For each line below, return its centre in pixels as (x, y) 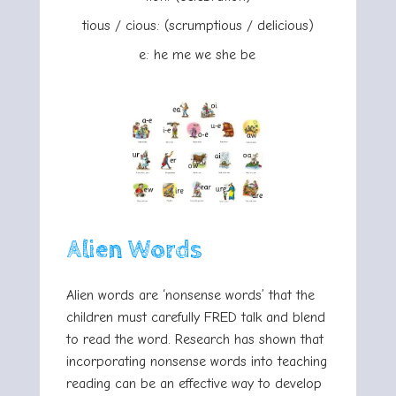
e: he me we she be (198, 55)
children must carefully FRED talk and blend (196, 318)
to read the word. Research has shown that (195, 340)
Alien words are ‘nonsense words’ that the (190, 296)
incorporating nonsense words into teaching (197, 362)
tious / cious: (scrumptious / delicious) (198, 26)
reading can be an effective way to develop (194, 384)
